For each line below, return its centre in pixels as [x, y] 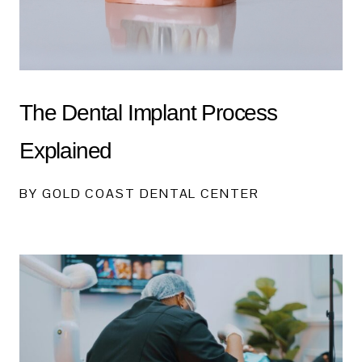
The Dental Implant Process [148, 112]
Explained [66, 150]
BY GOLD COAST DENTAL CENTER [139, 193]
